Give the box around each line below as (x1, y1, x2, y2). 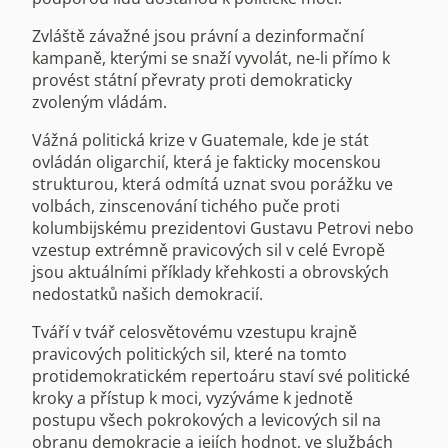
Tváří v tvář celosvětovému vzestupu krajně (32, 320, 357, 343)
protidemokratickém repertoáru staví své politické (32, 364, 410, 387)
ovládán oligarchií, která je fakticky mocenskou (32, 150, 381, 173)
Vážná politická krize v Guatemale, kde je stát (32, 128, 369, 151)
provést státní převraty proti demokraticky (32, 68, 352, 91)
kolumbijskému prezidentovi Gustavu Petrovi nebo (32, 216, 414, 239)
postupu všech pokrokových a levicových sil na (32, 408, 381, 431)
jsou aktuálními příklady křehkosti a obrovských (32, 260, 389, 283)
